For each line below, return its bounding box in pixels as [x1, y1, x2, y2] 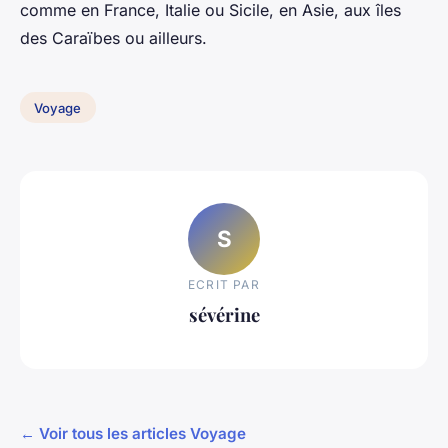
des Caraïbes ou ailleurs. [20, 27, 207, 48]
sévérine [188, 302, 260, 328]
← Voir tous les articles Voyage [20, 423, 246, 443]
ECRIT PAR [188, 277, 260, 293]
